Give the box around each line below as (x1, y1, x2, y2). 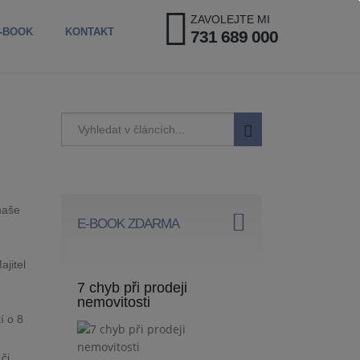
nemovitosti (77, 294, 150, 310)
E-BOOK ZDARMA (77, 216, 179, 231)
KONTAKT (65, 26, 114, 38)
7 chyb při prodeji (77, 280, 187, 296)
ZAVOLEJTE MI (190, 13, 270, 26)
